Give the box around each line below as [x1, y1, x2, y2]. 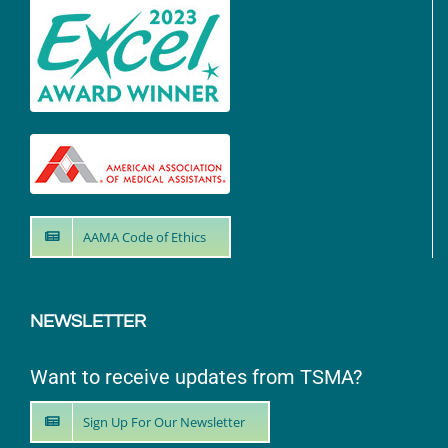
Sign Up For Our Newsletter [83, 412, 245, 431]
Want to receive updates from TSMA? [30, 364, 362, 389]
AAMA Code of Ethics [83, 227, 206, 246]
